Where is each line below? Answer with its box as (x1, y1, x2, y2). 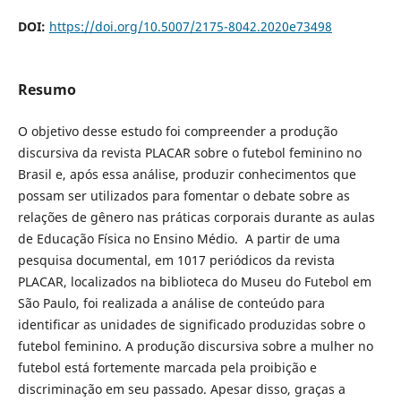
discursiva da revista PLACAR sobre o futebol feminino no (17, 144, 362, 162)
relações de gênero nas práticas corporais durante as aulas (17, 209, 375, 226)
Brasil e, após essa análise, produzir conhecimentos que (17, 166, 356, 183)
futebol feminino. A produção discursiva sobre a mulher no (17, 337, 373, 355)
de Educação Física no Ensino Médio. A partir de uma (17, 230, 340, 248)
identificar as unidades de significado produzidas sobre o (17, 316, 365, 334)
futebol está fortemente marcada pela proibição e (17, 359, 317, 377)
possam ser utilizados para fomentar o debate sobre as (17, 187, 350, 205)
